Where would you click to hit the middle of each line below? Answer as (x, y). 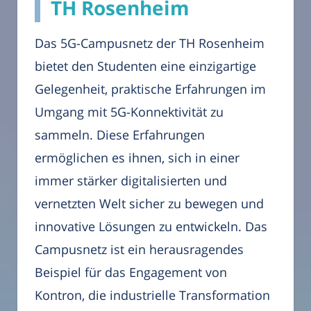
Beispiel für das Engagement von (131, 272)
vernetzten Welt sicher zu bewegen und (149, 204)
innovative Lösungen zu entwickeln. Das (151, 227)
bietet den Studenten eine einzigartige (145, 66)
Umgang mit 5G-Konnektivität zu (129, 112)
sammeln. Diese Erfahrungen (120, 135)
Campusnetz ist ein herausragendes (139, 250)
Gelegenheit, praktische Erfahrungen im (150, 89)
